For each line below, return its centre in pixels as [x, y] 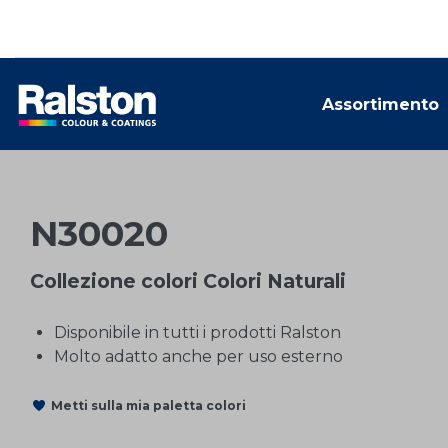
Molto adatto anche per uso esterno [198, 356]
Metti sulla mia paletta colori [148, 405]
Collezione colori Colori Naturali [188, 281]
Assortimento [380, 104]
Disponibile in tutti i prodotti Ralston [197, 332]
